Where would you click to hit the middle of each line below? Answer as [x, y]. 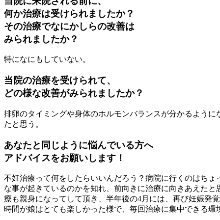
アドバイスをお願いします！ [65, 158]
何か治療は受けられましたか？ [69, 13]
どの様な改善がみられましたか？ [74, 93]
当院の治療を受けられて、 [60, 81]
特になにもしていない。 [47, 59]
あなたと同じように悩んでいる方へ [79, 145]
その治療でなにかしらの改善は [69, 26]
